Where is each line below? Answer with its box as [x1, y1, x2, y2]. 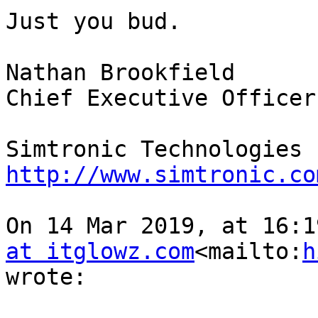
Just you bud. [6, 9, 181, 35]
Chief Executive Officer [6, 85, 316, 111]
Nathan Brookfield [6, 60, 235, 86]
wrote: [6, 264, 87, 290]
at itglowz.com [6, 238, 194, 265]
